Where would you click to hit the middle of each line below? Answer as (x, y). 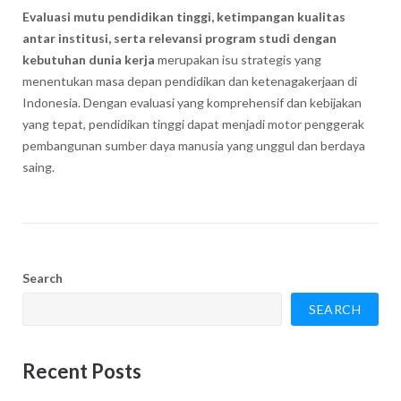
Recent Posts (81, 371)
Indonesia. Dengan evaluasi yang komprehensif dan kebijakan (192, 103)
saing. (38, 167)
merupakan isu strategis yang (238, 60)
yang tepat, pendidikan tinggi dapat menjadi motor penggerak (193, 124)
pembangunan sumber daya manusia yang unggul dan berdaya (193, 146)
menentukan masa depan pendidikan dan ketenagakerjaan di (189, 81)
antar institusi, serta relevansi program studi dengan (179, 38)
